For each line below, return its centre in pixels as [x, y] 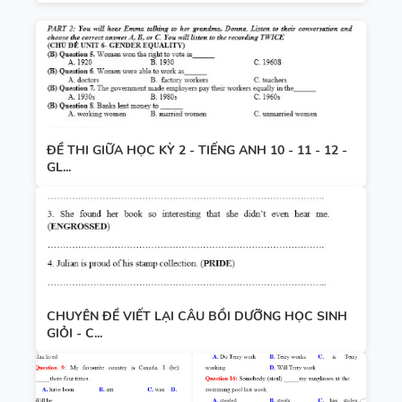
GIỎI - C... [74, 333]
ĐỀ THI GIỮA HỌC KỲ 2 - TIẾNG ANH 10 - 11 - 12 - [197, 150]
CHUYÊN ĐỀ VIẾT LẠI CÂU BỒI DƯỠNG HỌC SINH [197, 316]
